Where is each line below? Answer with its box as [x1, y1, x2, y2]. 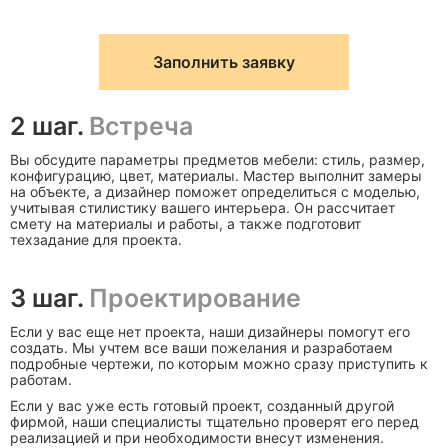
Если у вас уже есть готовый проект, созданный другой [10, 397, 394, 414]
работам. [10, 371, 72, 388]
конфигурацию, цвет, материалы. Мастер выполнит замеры [10, 167, 422, 184]
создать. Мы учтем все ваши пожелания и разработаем [10, 339, 393, 356]
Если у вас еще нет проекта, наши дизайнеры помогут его [10, 323, 410, 340]
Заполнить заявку [153, 52, 295, 72]
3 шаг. [10, 283, 89, 313]
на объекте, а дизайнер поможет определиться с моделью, [10, 183, 420, 200]
